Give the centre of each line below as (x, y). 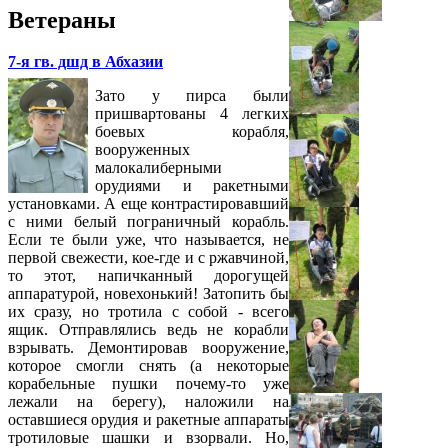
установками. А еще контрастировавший (148, 204)
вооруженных (142, 150)
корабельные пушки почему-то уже (148, 384)
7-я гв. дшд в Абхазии (85, 62)
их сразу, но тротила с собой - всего (148, 312)
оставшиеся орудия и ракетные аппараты (148, 420)
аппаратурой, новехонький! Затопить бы (148, 294)
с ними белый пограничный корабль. (148, 222)
